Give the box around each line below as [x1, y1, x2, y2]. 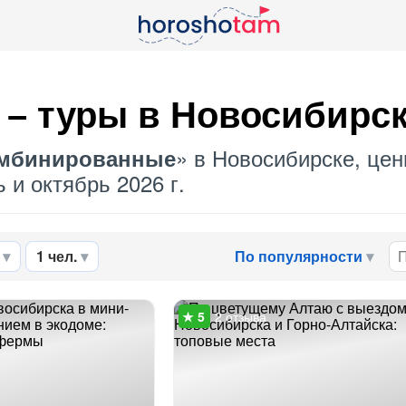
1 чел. [36, 246, 77, 266]
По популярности [235, 246, 362, 266]
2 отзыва [214, 307, 266, 325]
